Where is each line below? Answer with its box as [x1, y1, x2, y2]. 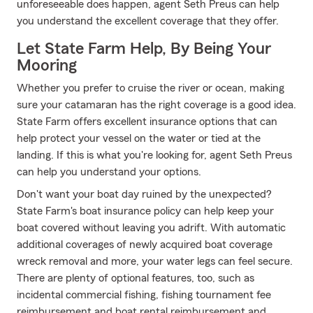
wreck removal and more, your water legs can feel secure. [17, 256, 293, 267]
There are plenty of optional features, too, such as [17, 272, 254, 284]
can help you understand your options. [17, 166, 201, 177]
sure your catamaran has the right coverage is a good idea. [17, 99, 296, 110]
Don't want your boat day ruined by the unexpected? [17, 189, 272, 200]
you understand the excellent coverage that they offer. [17, 15, 279, 27]
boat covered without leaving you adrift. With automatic [17, 222, 286, 233]
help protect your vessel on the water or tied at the [17, 133, 261, 144]
